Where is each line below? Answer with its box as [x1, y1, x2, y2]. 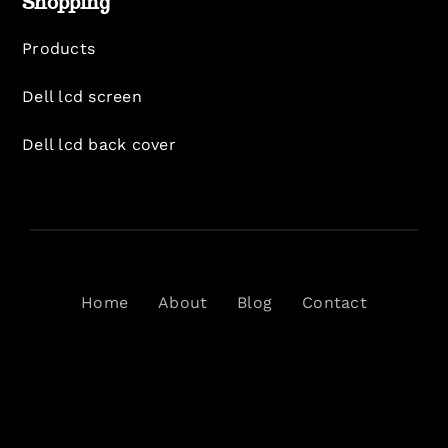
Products [22, 38, 96, 58]
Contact [302, 292, 367, 312]
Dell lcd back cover [22, 134, 176, 154]
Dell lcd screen [22, 86, 142, 106]
